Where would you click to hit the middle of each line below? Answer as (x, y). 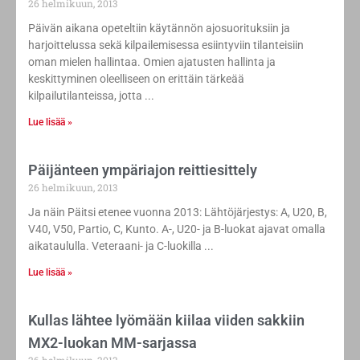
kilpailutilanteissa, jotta (85, 96)
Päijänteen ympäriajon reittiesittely (143, 170)
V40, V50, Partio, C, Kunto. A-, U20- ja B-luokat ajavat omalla (177, 229)
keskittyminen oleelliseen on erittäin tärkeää (136, 79)
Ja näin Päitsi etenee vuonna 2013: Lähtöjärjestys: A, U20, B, (178, 213)
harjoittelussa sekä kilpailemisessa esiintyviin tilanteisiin (166, 45)
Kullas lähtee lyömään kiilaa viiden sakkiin (166, 321)
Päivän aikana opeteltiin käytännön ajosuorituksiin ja (159, 29)
